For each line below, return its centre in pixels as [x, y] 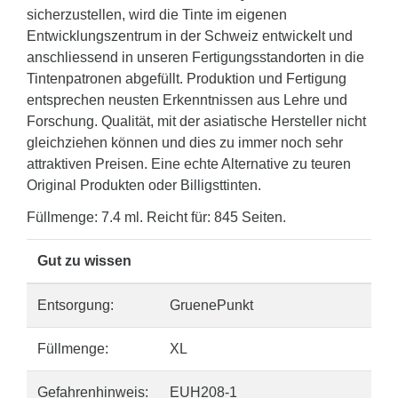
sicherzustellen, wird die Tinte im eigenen [157, 15]
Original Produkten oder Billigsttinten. [144, 185]
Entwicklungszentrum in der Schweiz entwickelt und [190, 36]
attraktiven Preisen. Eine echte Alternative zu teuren [189, 164]
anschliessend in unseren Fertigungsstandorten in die [195, 57]
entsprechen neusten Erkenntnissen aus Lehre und [187, 100]
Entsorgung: [76, 305]
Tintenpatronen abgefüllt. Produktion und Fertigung [187, 79]
